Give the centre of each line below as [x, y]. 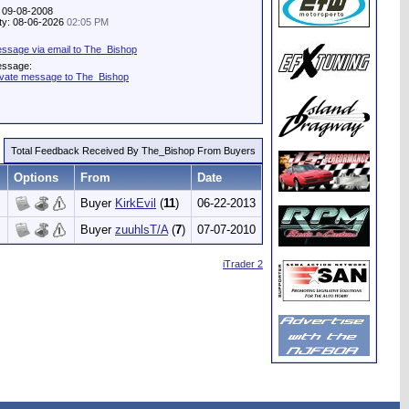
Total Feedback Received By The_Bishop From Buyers [133, 151]
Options [36, 178]
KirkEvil [136, 203]
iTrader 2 [243, 264]
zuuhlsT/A [142, 230]
